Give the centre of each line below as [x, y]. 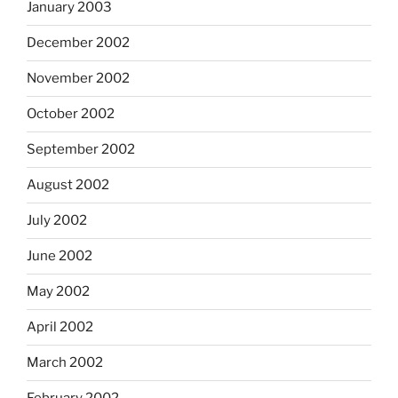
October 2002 [71, 114]
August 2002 [68, 185]
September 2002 [81, 150]
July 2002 [57, 221]
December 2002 [78, 43]
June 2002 [60, 256]
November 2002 [78, 79]
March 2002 [65, 363]
